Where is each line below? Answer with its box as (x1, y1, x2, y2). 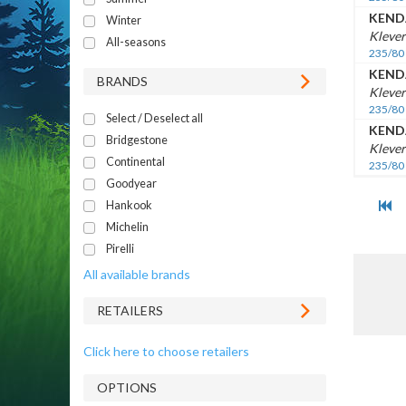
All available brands (83, 266, 190, 282)
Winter (106, 13, 141, 27)
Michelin (106, 219, 149, 234)
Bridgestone (106, 132, 168, 147)
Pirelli (106, 241, 134, 256)
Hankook (106, 198, 152, 212)
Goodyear (106, 176, 157, 190)
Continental (106, 154, 165, 169)
